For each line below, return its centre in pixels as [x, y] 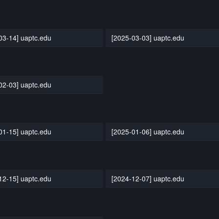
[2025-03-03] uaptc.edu [148, 37]
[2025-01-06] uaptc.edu [148, 131]
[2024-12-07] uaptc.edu [148, 178]
